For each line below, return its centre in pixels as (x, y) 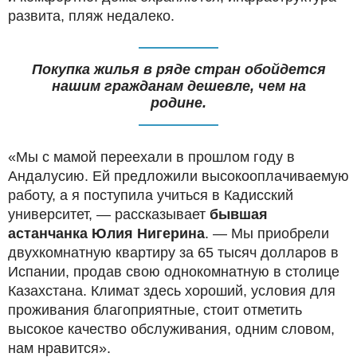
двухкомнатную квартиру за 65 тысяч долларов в (173, 252)
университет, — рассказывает (109, 214)
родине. (178, 102)
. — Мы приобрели (267, 233)
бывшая (239, 214)
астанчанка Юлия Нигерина (106, 233)
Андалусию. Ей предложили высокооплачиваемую (178, 176)
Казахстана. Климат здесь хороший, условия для (172, 290)
